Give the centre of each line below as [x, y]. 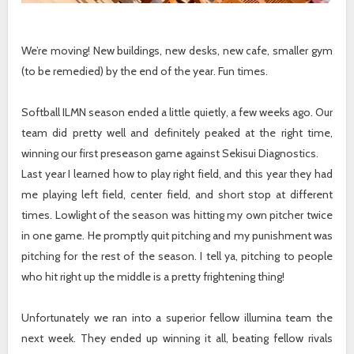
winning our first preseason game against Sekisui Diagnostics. [170, 154]
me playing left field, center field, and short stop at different [177, 195]
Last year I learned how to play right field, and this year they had [177, 174]
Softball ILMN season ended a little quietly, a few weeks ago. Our [177, 113]
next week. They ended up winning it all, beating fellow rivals [177, 339]
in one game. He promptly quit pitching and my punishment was [177, 236]
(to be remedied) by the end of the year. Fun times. [145, 72]
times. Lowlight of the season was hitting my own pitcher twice [177, 215]
